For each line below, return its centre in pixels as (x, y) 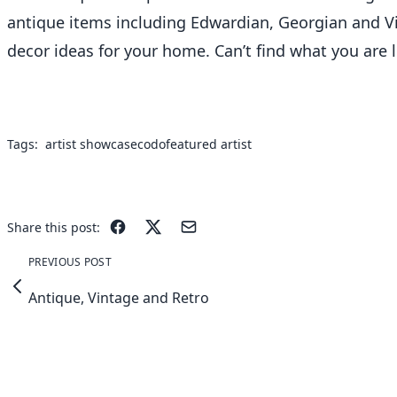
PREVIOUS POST (70, 262)
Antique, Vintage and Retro (119, 298)
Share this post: (54, 227)
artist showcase (91, 144)
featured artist (209, 144)
